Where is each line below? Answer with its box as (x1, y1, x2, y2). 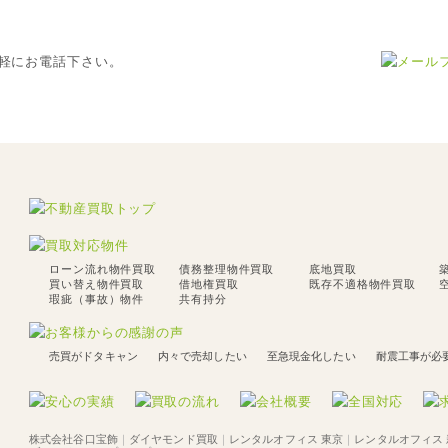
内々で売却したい (157, 350, 247, 362)
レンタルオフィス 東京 (229, 433, 344, 445)
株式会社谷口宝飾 (29, 433, 118, 445)
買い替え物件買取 (49, 278, 145, 290)
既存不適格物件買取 (309, 278, 417, 290)
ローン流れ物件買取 (49, 263, 157, 275)
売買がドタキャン (49, 350, 138, 362)
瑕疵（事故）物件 (49, 293, 145, 305)
